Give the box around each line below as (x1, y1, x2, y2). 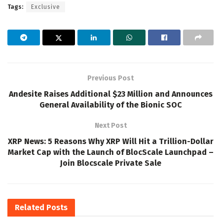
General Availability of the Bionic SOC (39, 100, 182, 110)
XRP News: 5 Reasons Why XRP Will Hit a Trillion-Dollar (7, 136, 214, 146)
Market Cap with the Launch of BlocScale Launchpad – (7, 147, 214, 157)
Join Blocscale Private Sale (60, 158, 161, 168)
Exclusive (31, 3, 60, 10)
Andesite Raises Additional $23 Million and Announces (8, 89, 213, 99)
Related (15, 202, 44, 212)
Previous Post (87, 74, 134, 82)
